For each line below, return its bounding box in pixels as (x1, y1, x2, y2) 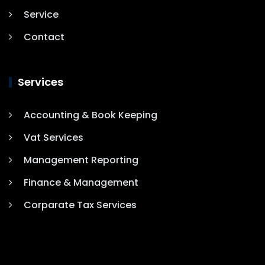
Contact (24, 30, 64, 44)
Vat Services (24, 131, 83, 145)
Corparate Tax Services (24, 198, 137, 212)
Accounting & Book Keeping (24, 108, 157, 122)
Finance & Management (24, 176, 138, 190)
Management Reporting (24, 153, 138, 167)
